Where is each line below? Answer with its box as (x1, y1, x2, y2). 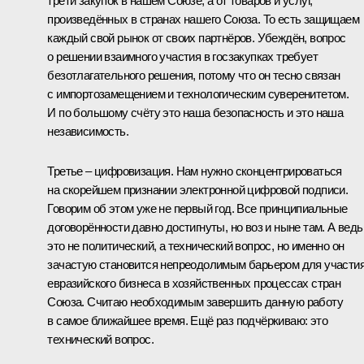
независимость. (47, 124, 128, 139)
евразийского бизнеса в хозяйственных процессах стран (47, 276, 341, 291)
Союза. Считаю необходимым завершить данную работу (47, 295, 343, 310)
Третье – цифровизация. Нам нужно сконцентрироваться (47, 164, 342, 179)
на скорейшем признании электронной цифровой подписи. (47, 183, 349, 197)
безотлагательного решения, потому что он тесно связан (47, 68, 340, 83)
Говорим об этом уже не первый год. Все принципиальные (47, 201, 348, 216)
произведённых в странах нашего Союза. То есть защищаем (47, 12, 359, 27)
